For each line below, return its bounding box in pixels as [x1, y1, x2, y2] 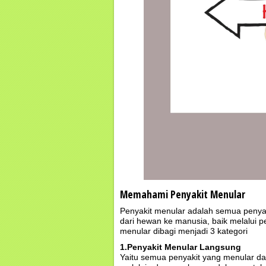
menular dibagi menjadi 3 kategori [120, 226, 248, 236]
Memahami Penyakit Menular [120, 187, 245, 201]
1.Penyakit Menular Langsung [120, 242, 241, 252]
